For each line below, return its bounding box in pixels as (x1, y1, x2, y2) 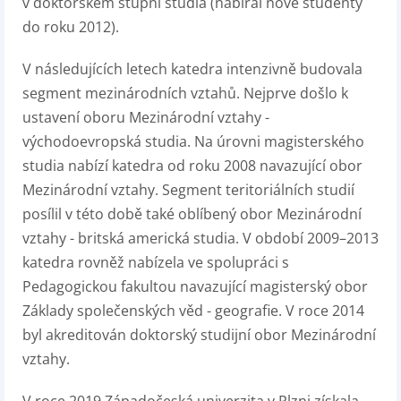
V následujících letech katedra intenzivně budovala (22, 59, 363, 79)
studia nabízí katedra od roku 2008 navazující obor (22, 156, 363, 175)
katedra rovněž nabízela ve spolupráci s (22, 252, 289, 272)
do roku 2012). (22, 17, 119, 37)
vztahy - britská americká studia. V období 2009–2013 (22, 228, 379, 248)
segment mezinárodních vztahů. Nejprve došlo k (22, 83, 348, 103)
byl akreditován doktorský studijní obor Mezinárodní (22, 325, 376, 345)
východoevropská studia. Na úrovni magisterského (22, 132, 364, 151)
